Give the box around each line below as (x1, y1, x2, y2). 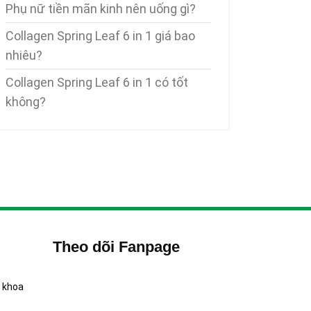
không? (6, 94, 46, 109)
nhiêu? (6, 48, 42, 62)
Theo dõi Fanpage (53, 238, 180, 255)
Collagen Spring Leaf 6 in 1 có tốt (6, 75, 188, 90)
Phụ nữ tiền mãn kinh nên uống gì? (6, 1, 196, 16)
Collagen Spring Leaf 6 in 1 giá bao (6, 28, 195, 43)
